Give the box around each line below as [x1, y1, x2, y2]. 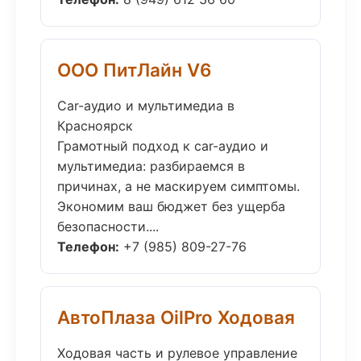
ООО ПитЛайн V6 [57, 59, 212, 81]
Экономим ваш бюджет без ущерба [57, 198, 285, 214]
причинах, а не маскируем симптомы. [57, 178, 300, 194]
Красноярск [57, 118, 133, 134]
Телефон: [57, 239, 119, 255]
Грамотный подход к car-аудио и [57, 138, 268, 154]
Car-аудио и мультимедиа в [57, 98, 234, 114]
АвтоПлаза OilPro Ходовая [57, 306, 295, 328]
